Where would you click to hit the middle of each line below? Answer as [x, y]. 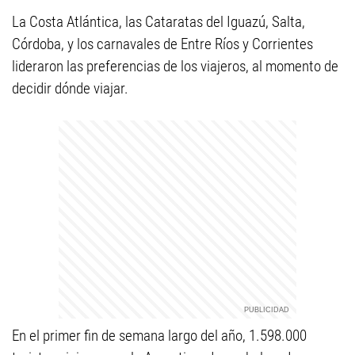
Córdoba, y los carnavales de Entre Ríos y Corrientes [162, 44]
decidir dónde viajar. [70, 88]
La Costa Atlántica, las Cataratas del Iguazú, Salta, [158, 22]
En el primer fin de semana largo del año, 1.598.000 [159, 336]
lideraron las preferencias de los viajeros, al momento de [175, 66]
